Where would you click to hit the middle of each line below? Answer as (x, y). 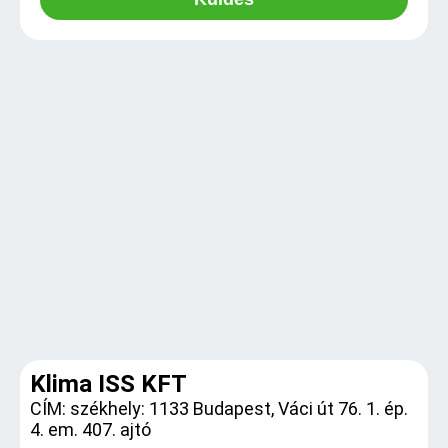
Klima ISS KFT (108, 384)
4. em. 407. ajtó (90, 429)
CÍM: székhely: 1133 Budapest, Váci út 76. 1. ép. (219, 408)
